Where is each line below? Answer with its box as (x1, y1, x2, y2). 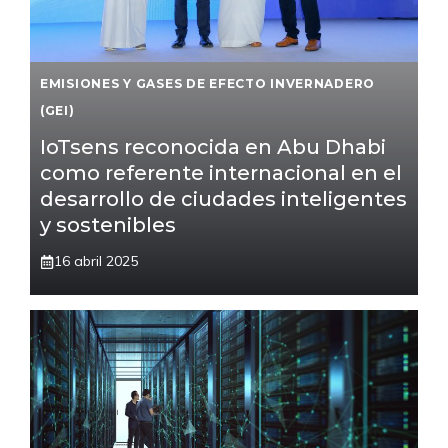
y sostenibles (40, 213, 176, 238)
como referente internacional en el (40, 161, 402, 186)
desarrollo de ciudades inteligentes (40, 187, 407, 212)
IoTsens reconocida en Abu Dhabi (40, 135, 386, 160)
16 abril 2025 (54, 252, 138, 271)
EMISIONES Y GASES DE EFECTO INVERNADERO (40, 76, 376, 92)
